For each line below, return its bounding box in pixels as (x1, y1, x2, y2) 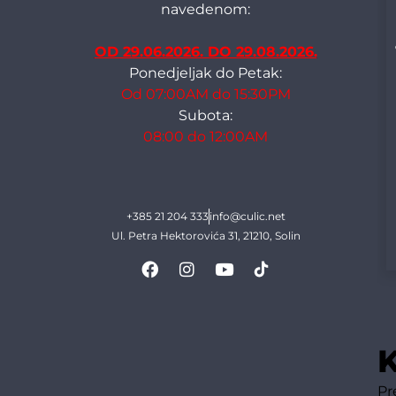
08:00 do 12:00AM (143, 128, 268, 146)
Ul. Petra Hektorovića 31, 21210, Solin (110, 228, 301, 242)
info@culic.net (209, 209, 286, 223)
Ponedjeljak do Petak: (129, 65, 282, 82)
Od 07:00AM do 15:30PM (120, 86, 291, 103)
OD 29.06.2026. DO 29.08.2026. (94, 43, 317, 61)
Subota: (179, 107, 232, 125)
